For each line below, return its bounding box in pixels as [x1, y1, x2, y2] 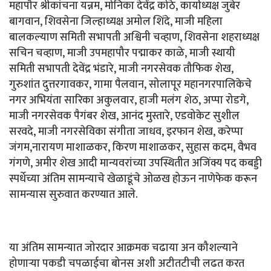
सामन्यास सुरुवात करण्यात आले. [9, 185, 138, 204]
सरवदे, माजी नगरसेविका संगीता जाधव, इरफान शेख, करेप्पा [9, 122, 243, 141]
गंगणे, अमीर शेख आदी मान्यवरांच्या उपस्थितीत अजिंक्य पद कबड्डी [9, 154, 262, 172]
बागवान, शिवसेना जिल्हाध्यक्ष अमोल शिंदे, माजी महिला [9, 12, 223, 31]
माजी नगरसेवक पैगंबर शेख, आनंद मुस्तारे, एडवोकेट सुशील [9, 106, 240, 125]
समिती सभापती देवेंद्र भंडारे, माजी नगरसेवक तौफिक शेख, [9, 59, 233, 78]
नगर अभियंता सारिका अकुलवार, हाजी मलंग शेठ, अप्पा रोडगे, [9, 91, 249, 109]
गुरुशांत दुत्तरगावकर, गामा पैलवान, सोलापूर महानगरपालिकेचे [9, 75, 252, 94]
